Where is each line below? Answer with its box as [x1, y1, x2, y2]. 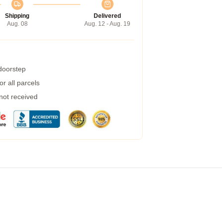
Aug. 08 [6, 20, 28, 27]
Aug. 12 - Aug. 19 [84, 20, 130, 27]
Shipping [5, 12, 29, 19]
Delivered [94, 12, 121, 19]
